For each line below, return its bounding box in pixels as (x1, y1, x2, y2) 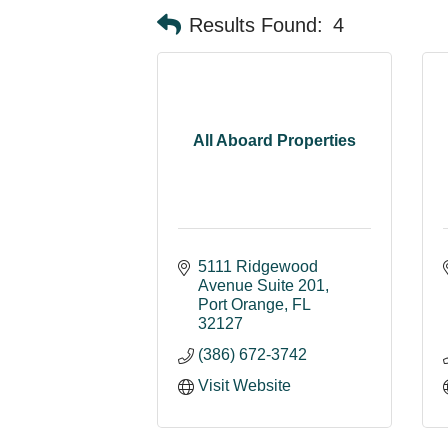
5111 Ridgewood (198, 258, 318, 275)
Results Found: (189, 13, 323, 36)
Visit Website (198, 377, 291, 394)
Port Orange (198, 296, 284, 313)
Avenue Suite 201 (198, 277, 325, 294)
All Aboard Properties (193, 132, 356, 149)
